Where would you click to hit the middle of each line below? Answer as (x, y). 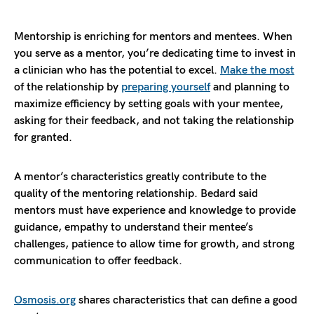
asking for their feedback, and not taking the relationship (154, 121)
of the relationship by (68, 88)
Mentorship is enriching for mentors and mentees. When (153, 37)
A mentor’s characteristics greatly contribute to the (140, 177)
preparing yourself (166, 88)
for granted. (43, 138)
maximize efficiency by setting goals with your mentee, (149, 104)
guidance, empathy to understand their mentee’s (134, 228)
